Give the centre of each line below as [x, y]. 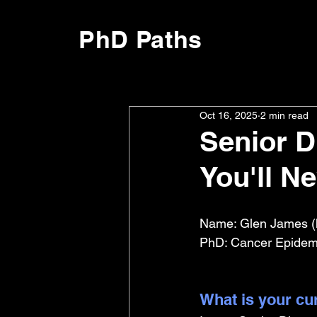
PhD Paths [141, 39]
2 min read [284, 115]
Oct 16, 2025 [229, 115]
